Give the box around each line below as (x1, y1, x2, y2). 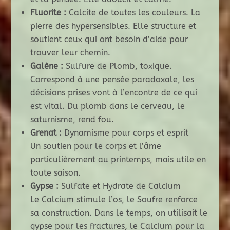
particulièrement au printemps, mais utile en (30, 155, 206, 165)
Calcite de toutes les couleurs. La (66, 8, 200, 18)
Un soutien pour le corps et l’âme (30, 141, 161, 151)
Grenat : (30, 128, 62, 138)
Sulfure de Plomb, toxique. (63, 61, 172, 71)
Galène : (30, 61, 63, 71)
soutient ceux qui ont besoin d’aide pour (30, 34, 188, 45)
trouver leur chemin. (30, 48, 110, 58)
